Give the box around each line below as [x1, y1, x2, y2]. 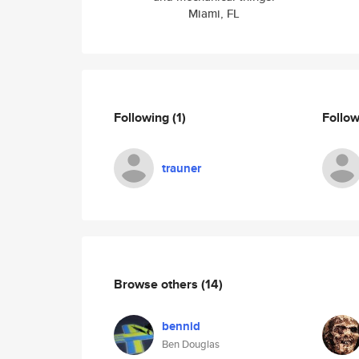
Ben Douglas [162, 337, 220, 352]
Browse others [114, 274, 201, 293]
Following [114, 107, 172, 127]
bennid [162, 317, 200, 335]
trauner [162, 159, 201, 177]
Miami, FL [188, 5, 240, 22]
